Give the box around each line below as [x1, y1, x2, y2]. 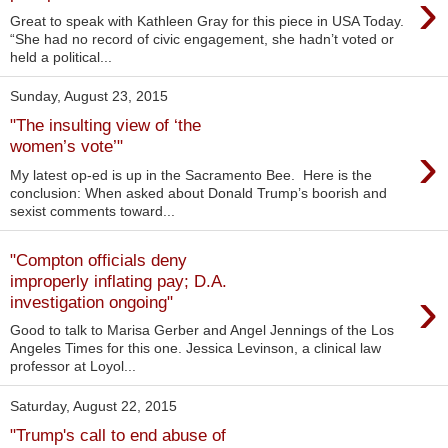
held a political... [10, 48, 112, 65]
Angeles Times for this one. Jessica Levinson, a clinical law [10, 340, 381, 357]
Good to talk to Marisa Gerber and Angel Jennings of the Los [10, 322, 394, 339]
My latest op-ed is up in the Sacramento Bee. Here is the [10, 167, 372, 184]
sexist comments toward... [10, 203, 175, 220]
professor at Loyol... [10, 358, 136, 375]
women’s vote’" [10, 136, 123, 157]
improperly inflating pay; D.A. [10, 270, 227, 291]
